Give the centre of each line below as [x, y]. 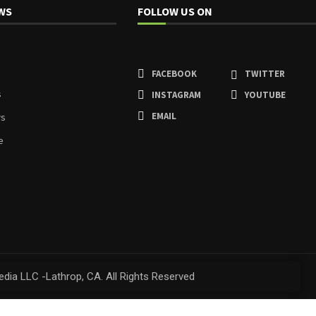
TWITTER [265, 73]
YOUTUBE [266, 95]
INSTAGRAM [177, 95]
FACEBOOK [175, 73]
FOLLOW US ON [175, 11]
